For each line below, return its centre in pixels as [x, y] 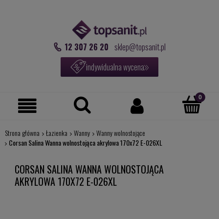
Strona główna [22, 132]
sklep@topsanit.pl [140, 47]
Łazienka [56, 132]
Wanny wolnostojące [120, 132]
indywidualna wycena [115, 67]
